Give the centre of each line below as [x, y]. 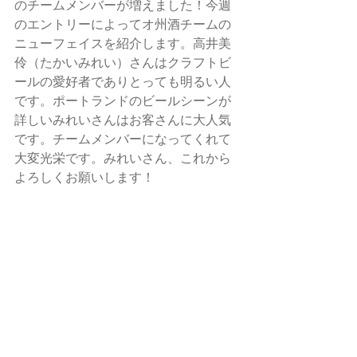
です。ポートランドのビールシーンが [123, 101]
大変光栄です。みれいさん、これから [123, 159]
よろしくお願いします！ [86, 178]
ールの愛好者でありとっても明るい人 [123, 82]
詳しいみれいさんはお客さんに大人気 [123, 120]
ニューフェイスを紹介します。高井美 [123, 44]
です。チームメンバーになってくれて [123, 139]
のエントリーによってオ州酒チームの [123, 25]
